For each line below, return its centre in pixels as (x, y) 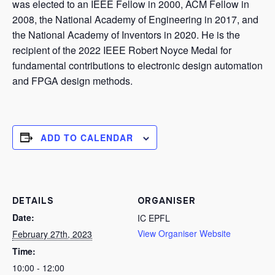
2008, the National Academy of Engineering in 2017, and (135, 19)
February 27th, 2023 (52, 234)
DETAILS (33, 200)
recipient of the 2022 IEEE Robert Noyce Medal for (122, 50)
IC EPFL (154, 218)
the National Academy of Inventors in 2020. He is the (126, 34)
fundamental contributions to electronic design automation (137, 65)
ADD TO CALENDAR (87, 137)
